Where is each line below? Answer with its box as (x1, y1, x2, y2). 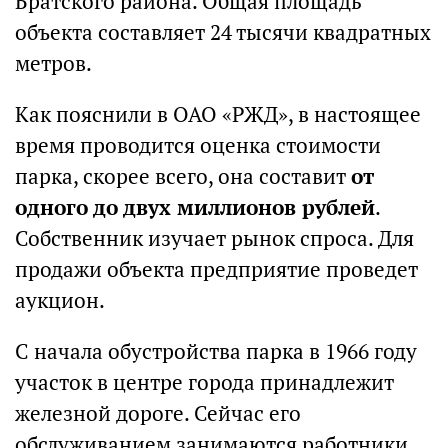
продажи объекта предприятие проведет (15, 256, 418, 283)
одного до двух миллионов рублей (15, 194, 375, 221)
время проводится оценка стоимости (15, 132, 381, 159)
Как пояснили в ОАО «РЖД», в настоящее (15, 101, 421, 128)
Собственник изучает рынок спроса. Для (15, 225, 414, 252)
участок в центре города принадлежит (15, 369, 394, 396)
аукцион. (15, 287, 105, 314)
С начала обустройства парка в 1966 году (15, 338, 417, 365)
